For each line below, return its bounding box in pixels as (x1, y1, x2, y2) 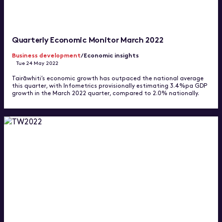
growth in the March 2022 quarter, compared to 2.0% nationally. (12, 89, 199, 97)
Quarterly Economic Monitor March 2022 (12, 33, 164, 45)
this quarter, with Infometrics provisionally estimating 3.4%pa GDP (12, 81, 207, 90)
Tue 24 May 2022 (16, 59, 59, 67)
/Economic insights (81, 51, 139, 59)
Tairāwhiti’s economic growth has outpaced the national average (12, 74, 204, 82)
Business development (12, 51, 81, 59)
